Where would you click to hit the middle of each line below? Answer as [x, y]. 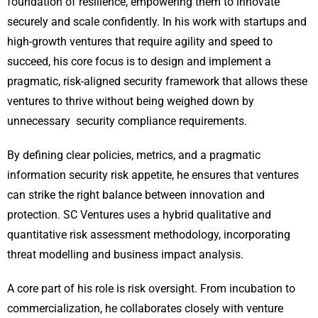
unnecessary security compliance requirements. [127, 121]
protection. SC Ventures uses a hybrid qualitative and [139, 215]
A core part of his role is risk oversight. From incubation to [151, 289]
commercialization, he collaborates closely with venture [145, 309]
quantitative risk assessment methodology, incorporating [149, 235]
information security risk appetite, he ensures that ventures [153, 175]
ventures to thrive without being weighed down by [131, 102]
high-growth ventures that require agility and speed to [140, 42]
